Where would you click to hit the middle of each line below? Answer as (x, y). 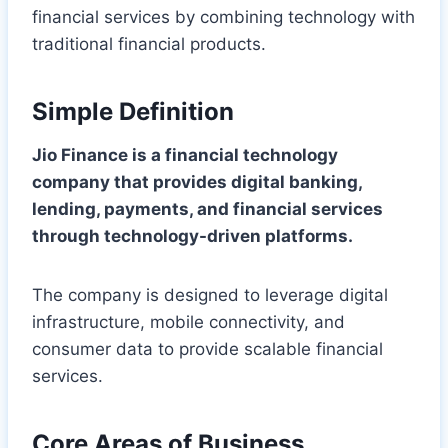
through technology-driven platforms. (192, 235)
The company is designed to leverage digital (210, 294)
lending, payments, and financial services (207, 208)
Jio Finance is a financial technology (185, 154)
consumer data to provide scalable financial (207, 348)
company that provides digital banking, (197, 181)
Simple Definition (133, 111)
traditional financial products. (149, 43)
